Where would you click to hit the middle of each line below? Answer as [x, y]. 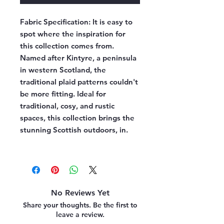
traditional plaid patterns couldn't [79, 82]
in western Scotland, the [63, 70]
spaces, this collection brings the [77, 118]
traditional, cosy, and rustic [67, 106]
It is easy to [112, 22]
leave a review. [80, 215]
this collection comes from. [67, 46]
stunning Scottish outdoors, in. [74, 130]
